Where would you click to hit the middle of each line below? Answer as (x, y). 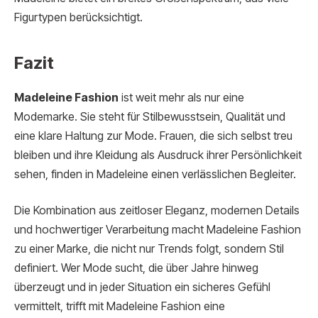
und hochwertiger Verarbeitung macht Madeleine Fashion (158, 230)
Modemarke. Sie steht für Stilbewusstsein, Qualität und (150, 116)
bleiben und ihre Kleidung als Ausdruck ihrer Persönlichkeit (158, 155)
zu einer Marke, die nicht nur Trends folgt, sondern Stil (149, 249)
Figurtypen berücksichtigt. (78, 18)
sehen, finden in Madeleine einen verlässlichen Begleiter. (155, 174)
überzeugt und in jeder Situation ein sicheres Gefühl (142, 287)
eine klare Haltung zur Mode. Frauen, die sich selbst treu (153, 136)
